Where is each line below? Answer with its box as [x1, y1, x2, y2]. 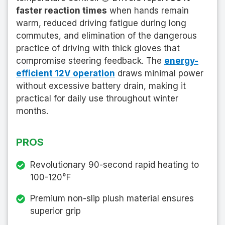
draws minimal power [115, 68, 203, 78]
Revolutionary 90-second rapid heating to [30, 159, 199, 170]
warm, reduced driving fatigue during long [16, 18, 186, 28]
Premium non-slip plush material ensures [30, 193, 194, 203]
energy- [164, 55, 198, 66]
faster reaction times [16, 5, 107, 16]
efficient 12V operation [16, 68, 115, 78]
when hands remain [107, 5, 189, 16]
